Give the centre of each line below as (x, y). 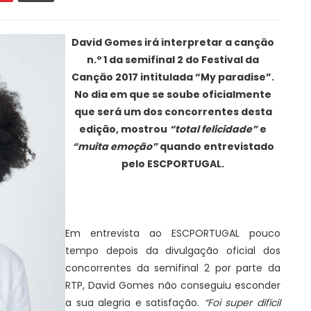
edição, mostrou (124, 129)
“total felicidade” (213, 129)
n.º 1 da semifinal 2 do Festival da (173, 60)
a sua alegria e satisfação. (135, 303)
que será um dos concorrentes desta (173, 112)
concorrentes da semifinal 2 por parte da (173, 268)
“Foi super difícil (242, 303)
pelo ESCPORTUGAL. (173, 164)
